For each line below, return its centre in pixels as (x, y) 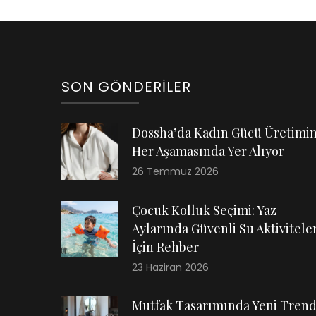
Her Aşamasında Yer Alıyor (208, 151)
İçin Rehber (165, 247)
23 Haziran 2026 (170, 267)
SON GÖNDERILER (126, 87)
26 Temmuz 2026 (175, 171)
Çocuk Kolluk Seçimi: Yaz (204, 210)
